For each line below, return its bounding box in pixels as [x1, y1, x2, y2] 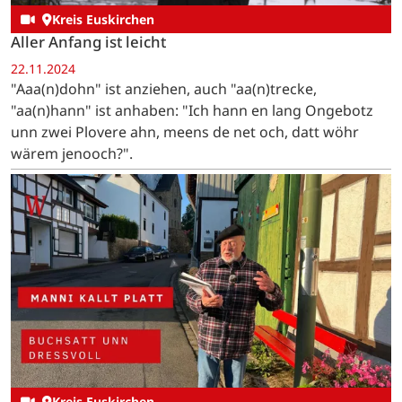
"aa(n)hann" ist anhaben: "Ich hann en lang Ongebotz [11, 100, 373, 120]
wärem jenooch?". [11, 143, 133, 163]
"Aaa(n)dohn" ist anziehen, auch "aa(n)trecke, [11, 78, 317, 99]
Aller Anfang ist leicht [11, 31, 166, 53]
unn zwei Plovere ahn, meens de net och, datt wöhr [11, 121, 359, 142]
